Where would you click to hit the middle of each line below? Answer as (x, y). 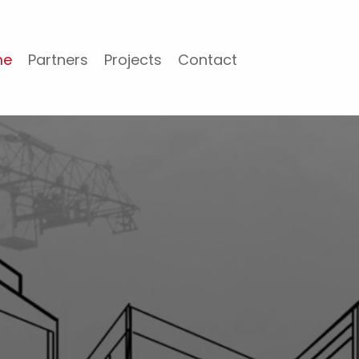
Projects (133, 59)
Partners (58, 59)
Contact (208, 59)
